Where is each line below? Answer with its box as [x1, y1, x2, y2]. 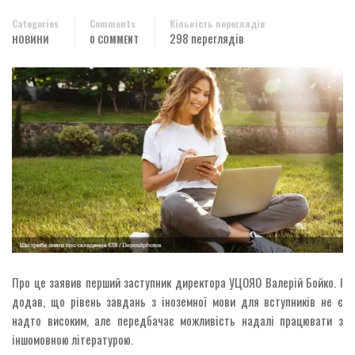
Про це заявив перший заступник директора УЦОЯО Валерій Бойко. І [12, 273, 343, 292]
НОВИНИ [12, 32, 49, 46]
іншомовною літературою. [12, 330, 133, 349]
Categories [12, 17, 59, 30]
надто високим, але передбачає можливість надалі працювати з [12, 311, 343, 330]
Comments [90, 17, 136, 30]
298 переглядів [170, 29, 244, 47]
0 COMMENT [90, 32, 139, 46]
